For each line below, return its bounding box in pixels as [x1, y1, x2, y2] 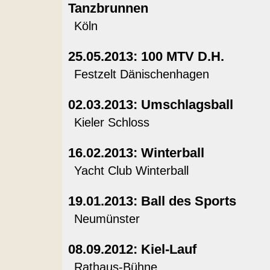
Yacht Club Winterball [74, 164, 189, 177]
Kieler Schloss [74, 116, 149, 129]
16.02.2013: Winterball [67, 145, 204, 160]
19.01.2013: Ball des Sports [67, 193, 236, 209]
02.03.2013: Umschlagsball [67, 97, 233, 112]
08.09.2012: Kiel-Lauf [67, 242, 196, 257]
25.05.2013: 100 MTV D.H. [67, 49, 224, 64]
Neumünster [74, 212, 140, 225]
